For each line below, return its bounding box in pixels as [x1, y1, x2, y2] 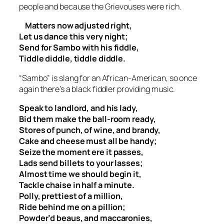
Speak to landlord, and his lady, [19, 102, 138, 113]
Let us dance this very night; [19, 31, 128, 42]
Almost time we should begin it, [19, 168, 141, 179]
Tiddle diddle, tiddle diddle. [19, 53, 126, 64]
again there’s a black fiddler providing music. [19, 83, 177, 94]
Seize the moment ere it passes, [19, 146, 143, 157]
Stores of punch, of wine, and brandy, [19, 124, 161, 135]
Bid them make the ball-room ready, [19, 113, 156, 124]
